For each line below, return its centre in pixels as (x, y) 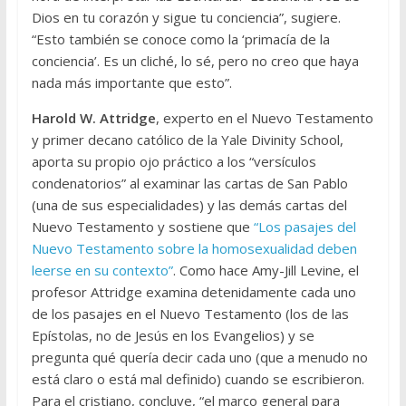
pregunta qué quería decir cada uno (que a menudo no (199, 358)
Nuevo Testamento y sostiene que (142, 227)
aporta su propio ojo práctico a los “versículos (174, 162)
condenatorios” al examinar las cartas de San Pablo (189, 184)
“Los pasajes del (304, 227)
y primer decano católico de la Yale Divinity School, (187, 140)
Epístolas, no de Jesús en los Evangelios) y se (173, 336)
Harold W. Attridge (93, 118)
